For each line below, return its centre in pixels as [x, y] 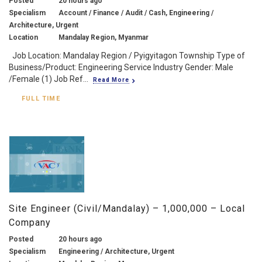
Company [30, 222]
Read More [111, 80]
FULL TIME [41, 98]
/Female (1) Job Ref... [49, 79]
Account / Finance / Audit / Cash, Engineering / [136, 13]
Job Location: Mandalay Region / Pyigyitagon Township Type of [127, 55]
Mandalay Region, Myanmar [104, 37]
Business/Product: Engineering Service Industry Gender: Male [121, 67]
